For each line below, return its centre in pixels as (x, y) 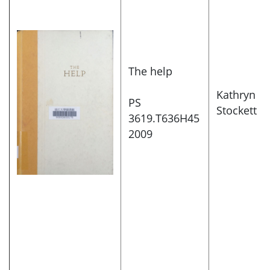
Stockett (237, 111)
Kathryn (236, 95)
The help (150, 71)
